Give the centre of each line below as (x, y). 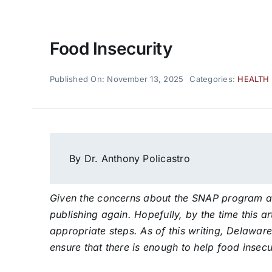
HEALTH (253, 79)
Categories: (214, 79)
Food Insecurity (111, 48)
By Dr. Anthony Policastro (129, 158)
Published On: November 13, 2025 (117, 79)
